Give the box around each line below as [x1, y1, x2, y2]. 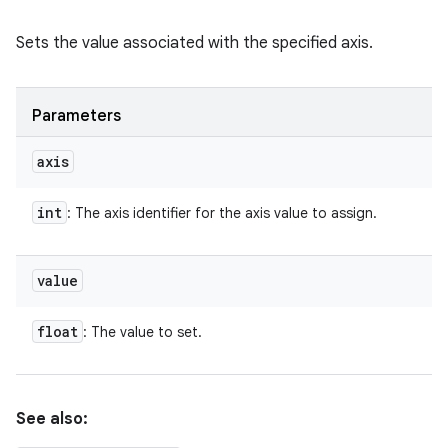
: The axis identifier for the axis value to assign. [67, 204, 377, 222]
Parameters [32, 106, 121, 126]
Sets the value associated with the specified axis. [16, 33, 373, 53]
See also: [16, 409, 88, 429]
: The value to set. [83, 323, 202, 341]
